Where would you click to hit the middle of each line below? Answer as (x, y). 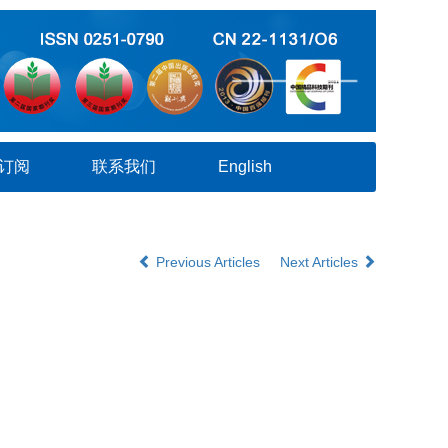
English (245, 166)
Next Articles (321, 262)
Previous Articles (208, 262)
